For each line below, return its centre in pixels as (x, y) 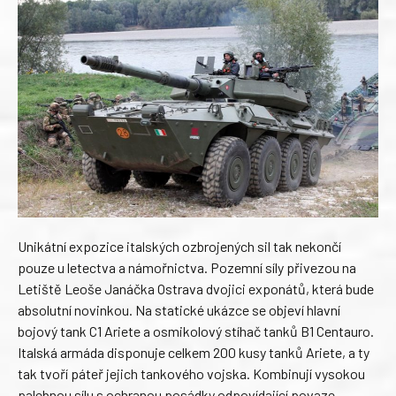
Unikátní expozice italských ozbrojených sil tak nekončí (179, 246)
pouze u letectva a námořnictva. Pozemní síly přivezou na (187, 267)
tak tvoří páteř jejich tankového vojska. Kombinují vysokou (191, 373)
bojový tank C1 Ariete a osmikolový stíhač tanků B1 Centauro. (196, 331)
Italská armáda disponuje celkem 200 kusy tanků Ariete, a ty (194, 352)
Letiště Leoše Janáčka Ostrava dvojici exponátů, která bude (196, 288)
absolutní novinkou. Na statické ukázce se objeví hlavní (179, 309)
